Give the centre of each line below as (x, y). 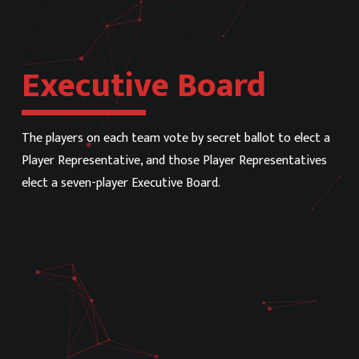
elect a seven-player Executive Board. (121, 183)
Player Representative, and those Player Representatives (174, 161)
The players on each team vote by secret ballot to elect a (175, 138)
